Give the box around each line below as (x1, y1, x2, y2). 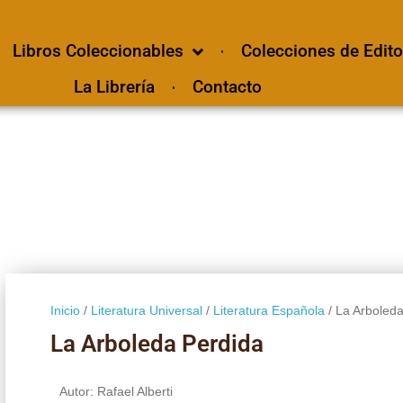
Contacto (192, 76, 262, 97)
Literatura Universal (90, 302, 202, 318)
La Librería (73, 76, 155, 97)
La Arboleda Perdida (49, 329, 264, 357)
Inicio (49, 302, 80, 318)
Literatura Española (212, 302, 325, 318)
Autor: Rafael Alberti (58, 383, 173, 399)
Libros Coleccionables (12, 40, 184, 61)
